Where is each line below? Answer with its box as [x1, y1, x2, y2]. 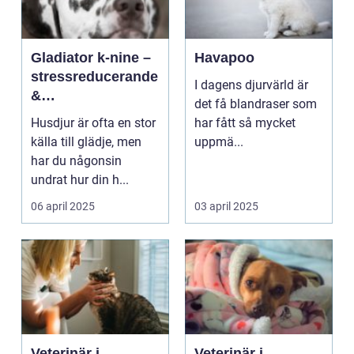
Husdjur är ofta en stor [31, 115, 156, 130]
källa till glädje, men [31, 134, 141, 149]
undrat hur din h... [31, 172, 129, 187]
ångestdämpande [31, 107, 148, 122]
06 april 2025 [31, 200, 95, 213]
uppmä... [194, 134, 243, 149]
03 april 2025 [194, 200, 258, 213]
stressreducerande [31, 69, 158, 85]
